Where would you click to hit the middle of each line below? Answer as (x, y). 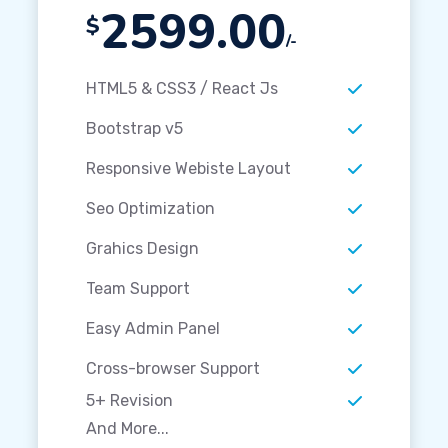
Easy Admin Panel (152, 329)
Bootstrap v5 (134, 129)
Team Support (137, 289)
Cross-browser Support (172, 369)
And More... (127, 429)
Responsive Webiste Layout (188, 169)
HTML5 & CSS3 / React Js (181, 89)
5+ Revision (129, 401)
